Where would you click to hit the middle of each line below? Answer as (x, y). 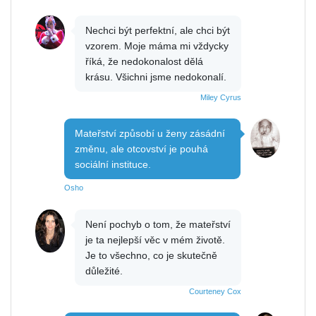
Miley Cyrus (221, 97)
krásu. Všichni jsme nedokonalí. (156, 77)
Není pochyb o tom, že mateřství (158, 224)
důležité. (104, 271)
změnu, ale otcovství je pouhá (141, 148)
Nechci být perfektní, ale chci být (158, 30)
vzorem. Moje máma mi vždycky (157, 45)
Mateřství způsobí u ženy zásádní (150, 133)
